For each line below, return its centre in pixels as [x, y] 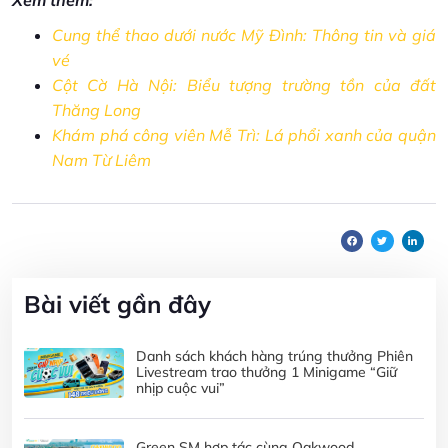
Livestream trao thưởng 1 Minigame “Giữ [266, 372]
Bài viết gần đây [117, 304]
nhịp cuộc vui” [180, 388]
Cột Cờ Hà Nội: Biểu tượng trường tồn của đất [244, 85]
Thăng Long [96, 110]
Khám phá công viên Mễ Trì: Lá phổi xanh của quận [244, 135]
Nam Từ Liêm [101, 160]
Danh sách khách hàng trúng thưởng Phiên [274, 356]
